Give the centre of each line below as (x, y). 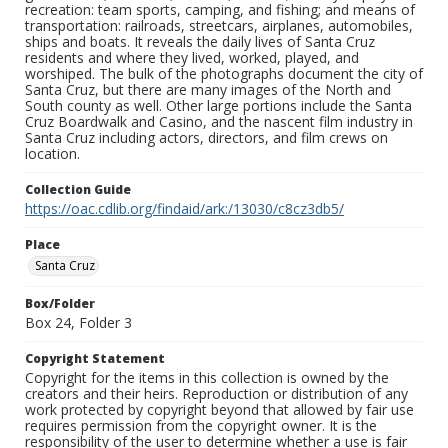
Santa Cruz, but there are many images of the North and (208, 90)
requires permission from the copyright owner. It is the (201, 426)
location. (52, 154)
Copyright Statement (95, 359)
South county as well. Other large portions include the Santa (218, 106)
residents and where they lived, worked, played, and (192, 58)
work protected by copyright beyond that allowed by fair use (219, 410)
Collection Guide (78, 190)
